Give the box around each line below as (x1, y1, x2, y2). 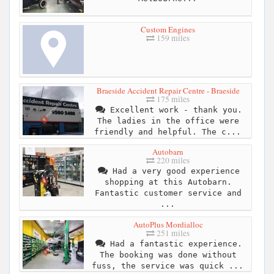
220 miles (155, 155, 190, 166)
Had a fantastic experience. (105, 239, 242, 248)
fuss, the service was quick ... (91, 261, 243, 270)
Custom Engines (141, 24, 195, 35)
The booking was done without (99, 250, 237, 259)
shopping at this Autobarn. (104, 177, 232, 187)
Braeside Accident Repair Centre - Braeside (96, 85, 240, 97)
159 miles (155, 32, 190, 44)
